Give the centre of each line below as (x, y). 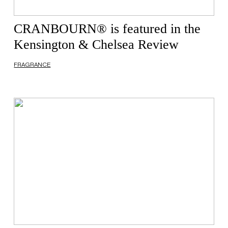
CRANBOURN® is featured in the (107, 29)
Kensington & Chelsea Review (96, 45)
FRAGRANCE (32, 65)
